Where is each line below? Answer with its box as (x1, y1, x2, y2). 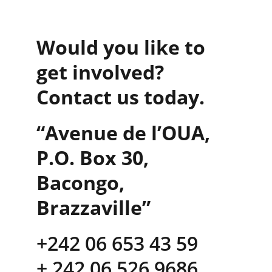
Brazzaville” (36, 194, 151, 220)
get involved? (36, 59, 169, 85)
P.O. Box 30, (36, 144, 154, 171)
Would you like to (36, 34, 210, 60)
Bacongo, (36, 169, 129, 195)
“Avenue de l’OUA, (36, 120, 215, 146)
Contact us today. (36, 84, 205, 110)
